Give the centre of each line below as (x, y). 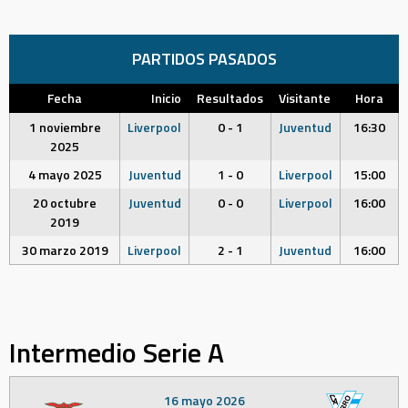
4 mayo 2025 (65, 174)
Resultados (230, 98)
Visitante (305, 98)
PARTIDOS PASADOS (204, 59)
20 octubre (65, 203)
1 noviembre (65, 127)
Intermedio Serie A (117, 352)
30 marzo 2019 (65, 250)
